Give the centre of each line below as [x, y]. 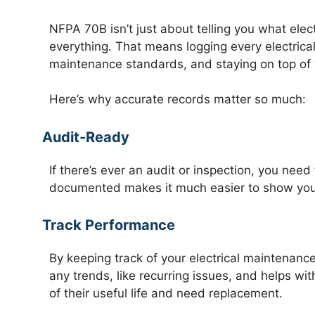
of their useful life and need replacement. [166, 293]
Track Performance [109, 225]
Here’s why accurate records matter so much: [178, 99]
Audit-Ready [86, 137]
